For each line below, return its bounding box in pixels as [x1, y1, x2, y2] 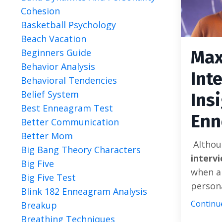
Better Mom [21, 130, 73, 142]
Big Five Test [21, 171, 76, 183]
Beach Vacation [21, 33, 86, 45]
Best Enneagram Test [21, 102, 113, 114]
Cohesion [21, 5, 60, 17]
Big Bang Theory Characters [21, 144, 141, 156]
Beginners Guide [21, 47, 91, 58]
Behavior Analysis [21, 60, 95, 72]
